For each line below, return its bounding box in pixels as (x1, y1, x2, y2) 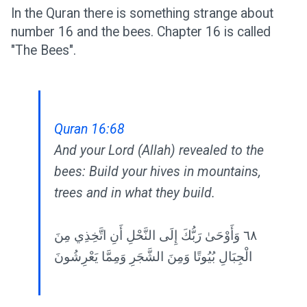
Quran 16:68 (54, 121, 125, 137)
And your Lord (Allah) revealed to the (54, 143, 264, 158)
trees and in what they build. (54, 185, 215, 201)
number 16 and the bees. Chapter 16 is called (11, 24, 271, 40)
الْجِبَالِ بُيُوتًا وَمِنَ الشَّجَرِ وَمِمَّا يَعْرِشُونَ (54, 249, 252, 265)
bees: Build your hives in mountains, (54, 164, 261, 180)
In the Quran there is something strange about (11, 5, 273, 21)
